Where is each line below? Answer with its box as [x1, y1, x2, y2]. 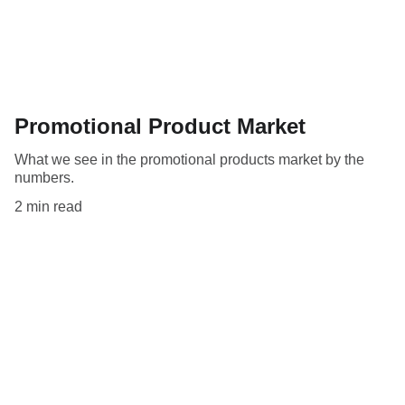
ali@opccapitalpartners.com [54, 346, 233, 363]
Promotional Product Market [14, 113, 306, 138]
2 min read [14, 198, 82, 214]
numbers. [14, 169, 74, 185]
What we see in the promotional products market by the [14, 151, 364, 167]
